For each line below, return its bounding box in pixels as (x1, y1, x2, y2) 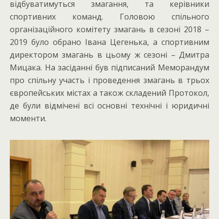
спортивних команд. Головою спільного (10, 11, 209, 22)
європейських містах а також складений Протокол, (10, 88, 209, 98)
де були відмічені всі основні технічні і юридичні (10, 100, 209, 111)
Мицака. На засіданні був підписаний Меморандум (10, 62, 209, 73)
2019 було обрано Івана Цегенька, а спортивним (10, 37, 209, 47)
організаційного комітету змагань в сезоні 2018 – (10, 24, 209, 35)
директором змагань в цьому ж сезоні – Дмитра (10, 49, 209, 60)
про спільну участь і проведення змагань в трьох (10, 75, 209, 86)
